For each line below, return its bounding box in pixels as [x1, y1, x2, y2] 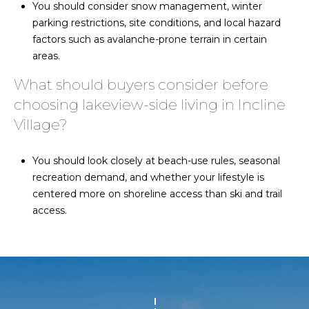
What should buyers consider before [14, 75, 268, 93]
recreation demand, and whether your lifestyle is [32, 171, 264, 184]
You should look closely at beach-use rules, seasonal [32, 154, 280, 168]
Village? [14, 115, 68, 133]
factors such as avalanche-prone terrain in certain [32, 32, 267, 46]
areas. [32, 49, 60, 62]
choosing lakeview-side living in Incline [14, 95, 286, 113]
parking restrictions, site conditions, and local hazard [32, 16, 281, 29]
